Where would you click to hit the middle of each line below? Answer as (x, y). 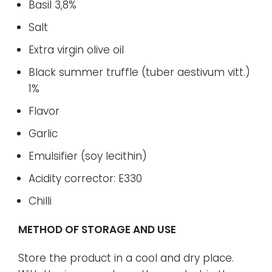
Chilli (40, 201)
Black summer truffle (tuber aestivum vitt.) (139, 72)
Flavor (44, 111)
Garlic (43, 133)
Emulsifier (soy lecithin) (88, 156)
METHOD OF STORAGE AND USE (97, 229)
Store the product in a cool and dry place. (126, 258)
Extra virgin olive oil (76, 49)
